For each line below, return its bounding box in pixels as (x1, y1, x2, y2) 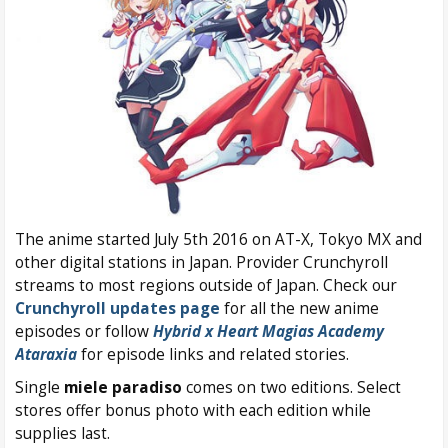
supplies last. (15, 422, 110, 444)
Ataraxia (15, 343, 77, 365)
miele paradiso (64, 376, 182, 398)
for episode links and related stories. (77, 343, 365, 365)
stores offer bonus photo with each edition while (15, 399, 371, 421)
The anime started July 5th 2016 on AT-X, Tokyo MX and (15, 228, 422, 250)
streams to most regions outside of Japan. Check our (15, 274, 397, 296)
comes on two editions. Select (182, 376, 401, 398)
